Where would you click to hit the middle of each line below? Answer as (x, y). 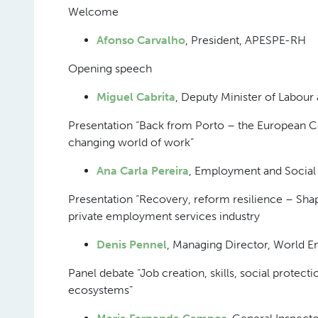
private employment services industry (164, 216)
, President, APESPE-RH (246, 40)
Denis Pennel (132, 245)
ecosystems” (100, 290)
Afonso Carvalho (141, 40)
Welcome (93, 12)
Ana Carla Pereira (143, 171)
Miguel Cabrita (136, 97)
